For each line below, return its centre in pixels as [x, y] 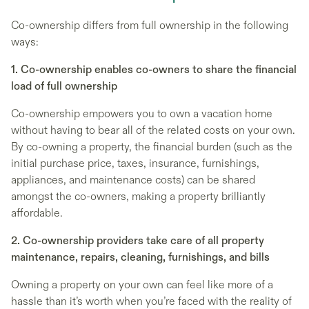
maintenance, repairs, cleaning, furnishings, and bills [140, 257]
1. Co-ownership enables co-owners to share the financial [154, 69]
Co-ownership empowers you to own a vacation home [142, 113]
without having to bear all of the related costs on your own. [153, 130]
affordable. [37, 213]
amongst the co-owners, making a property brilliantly [138, 196]
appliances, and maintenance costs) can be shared [133, 180]
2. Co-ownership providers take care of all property [138, 240]
